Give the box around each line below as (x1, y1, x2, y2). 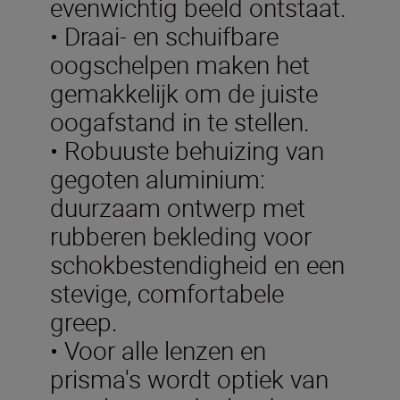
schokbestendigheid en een (50, 246, 345, 281)
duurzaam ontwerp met (50, 189, 305, 224)
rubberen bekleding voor (50, 218, 312, 253)
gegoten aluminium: (50, 161, 265, 196)
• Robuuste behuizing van (50, 132, 324, 167)
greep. (50, 304, 118, 338)
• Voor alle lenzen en (50, 332, 266, 367)
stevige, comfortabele (50, 275, 284, 310)
